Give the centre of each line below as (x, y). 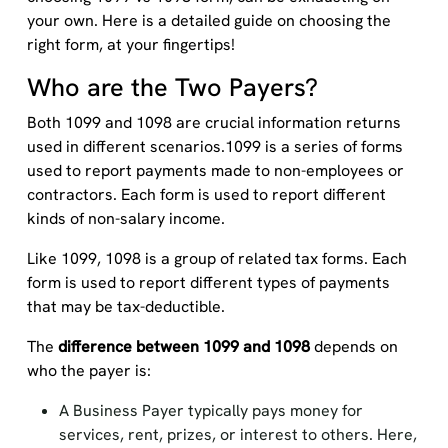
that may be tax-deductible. (125, 306)
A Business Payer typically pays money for (210, 410)
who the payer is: (88, 370)
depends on (353, 346)
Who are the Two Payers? (172, 87)
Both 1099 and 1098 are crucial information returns (213, 122)
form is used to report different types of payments (208, 282)
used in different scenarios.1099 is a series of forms (214, 146)
